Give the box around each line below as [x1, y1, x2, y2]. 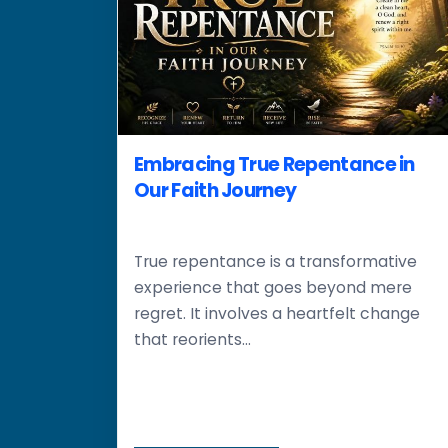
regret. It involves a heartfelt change [134, 303, 420, 324]
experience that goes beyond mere [134, 277, 412, 298]
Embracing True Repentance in [134, 150, 415, 178]
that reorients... [134, 329, 251, 350]
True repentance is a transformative [134, 251, 417, 272]
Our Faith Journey [134, 176, 297, 204]
